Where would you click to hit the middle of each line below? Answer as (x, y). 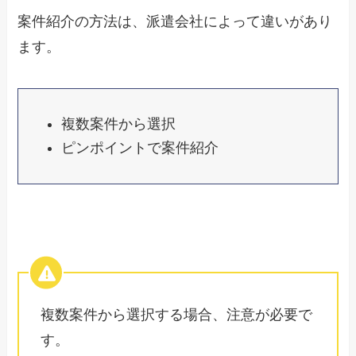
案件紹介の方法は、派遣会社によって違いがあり (175, 21)
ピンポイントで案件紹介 (140, 148)
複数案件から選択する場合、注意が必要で (177, 315)
